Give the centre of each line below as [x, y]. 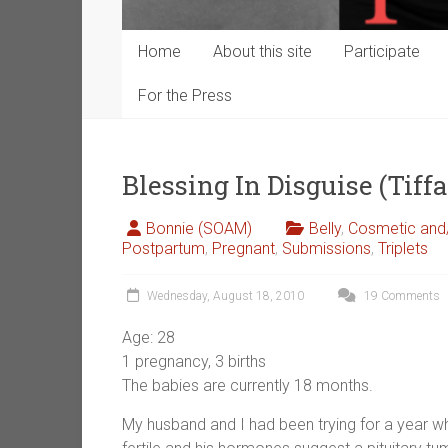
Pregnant [243, 249]
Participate [382, 52]
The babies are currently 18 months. [247, 386]
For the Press [185, 96]
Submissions [326, 249]
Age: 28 [148, 338]
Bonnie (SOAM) [199, 229]
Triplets [403, 249]
